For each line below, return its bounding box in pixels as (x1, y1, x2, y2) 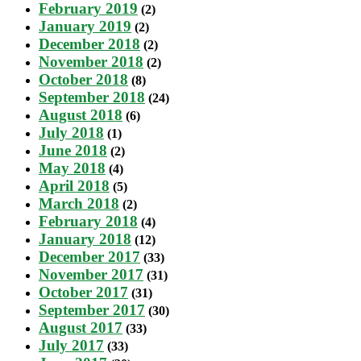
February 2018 (39, 212, 138, 230)
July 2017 (39, 336, 104, 354)
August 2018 (39, 106, 122, 123)
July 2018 (39, 123, 104, 141)
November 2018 (39, 52, 143, 70)
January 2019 (39, 17, 131, 35)
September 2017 (39, 301, 145, 318)
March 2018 (39, 194, 119, 212)
